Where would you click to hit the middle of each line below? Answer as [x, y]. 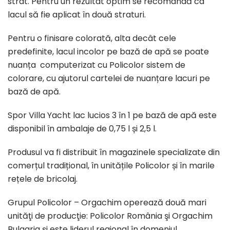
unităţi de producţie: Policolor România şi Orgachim [110, 216]
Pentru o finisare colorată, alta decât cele [92, 39]
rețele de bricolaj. [43, 179]
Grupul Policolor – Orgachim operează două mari [107, 203]
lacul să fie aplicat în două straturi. [77, 15]
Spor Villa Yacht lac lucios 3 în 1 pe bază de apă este [112, 116]
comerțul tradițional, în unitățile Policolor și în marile [111, 166]
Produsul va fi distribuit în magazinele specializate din [114, 152]
